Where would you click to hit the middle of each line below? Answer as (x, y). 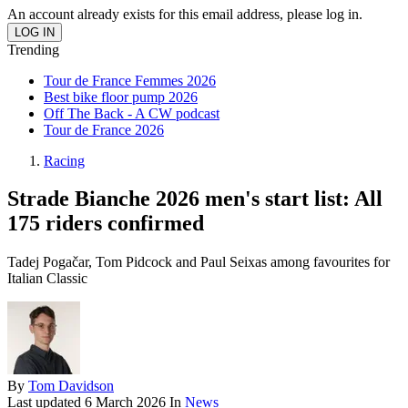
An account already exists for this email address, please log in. (185, 14)
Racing (64, 160)
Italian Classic (47, 279)
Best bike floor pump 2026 (121, 97)
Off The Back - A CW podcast (132, 113)
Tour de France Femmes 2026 (130, 80)
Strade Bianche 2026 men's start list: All (195, 199)
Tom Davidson (71, 386)
